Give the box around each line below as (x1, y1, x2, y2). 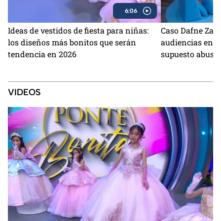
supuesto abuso (161, 48, 219, 59)
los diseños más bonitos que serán (8, 37, 136, 47)
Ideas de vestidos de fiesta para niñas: (8, 25, 148, 36)
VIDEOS (8, 86, 41, 98)
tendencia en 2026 (8, 48, 76, 59)
